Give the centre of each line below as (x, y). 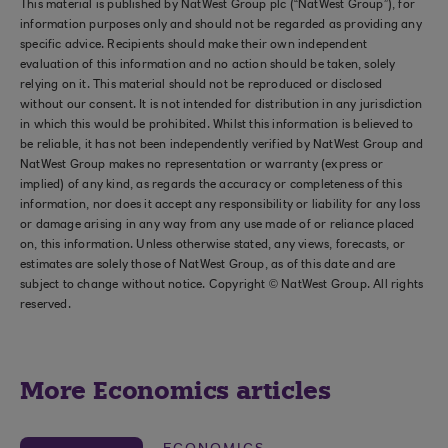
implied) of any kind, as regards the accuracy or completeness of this (211, 185)
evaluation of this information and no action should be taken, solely (208, 65)
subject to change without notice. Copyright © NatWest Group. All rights (222, 285)
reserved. (45, 305)
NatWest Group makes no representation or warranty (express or (202, 165)
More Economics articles (175, 390)
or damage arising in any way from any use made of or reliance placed (217, 225)
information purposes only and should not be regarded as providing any (221, 25)
